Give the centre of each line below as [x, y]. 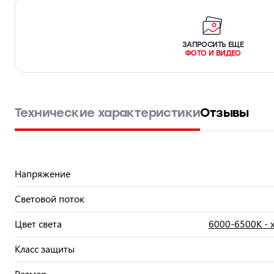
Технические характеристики [108, 113]
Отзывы [224, 113]
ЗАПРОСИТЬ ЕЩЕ [213, 45]
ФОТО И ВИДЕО [213, 53]
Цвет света [39, 224]
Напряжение [44, 173]
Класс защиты [46, 249]
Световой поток [51, 198]
